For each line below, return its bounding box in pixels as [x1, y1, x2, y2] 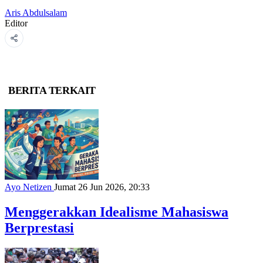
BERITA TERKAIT [8, 84, 96, 96]
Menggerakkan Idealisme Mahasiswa [5, 204, 228, 220]
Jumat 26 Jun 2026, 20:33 [54, 182, 150, 193]
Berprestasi [5, 220, 74, 236]
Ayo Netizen [5, 182, 54, 193]
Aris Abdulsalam [5, 7, 67, 18]
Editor [5, 18, 28, 28]
